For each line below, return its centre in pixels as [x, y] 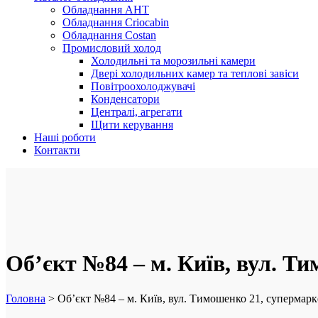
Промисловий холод [112, 48]
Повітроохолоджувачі [143, 86]
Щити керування [132, 124]
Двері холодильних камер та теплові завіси [195, 73]
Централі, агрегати [137, 111]
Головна [26, 298]
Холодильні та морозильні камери [173, 60]
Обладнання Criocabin [116, 22]
